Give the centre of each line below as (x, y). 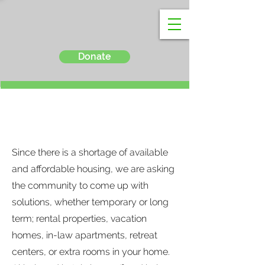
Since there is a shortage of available (90, 152)
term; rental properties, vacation (79, 219)
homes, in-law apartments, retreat (85, 235)
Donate (95, 56)
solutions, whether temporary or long (90, 202)
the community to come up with (80, 185)
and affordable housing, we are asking (93, 169)
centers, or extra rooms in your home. (91, 252)
